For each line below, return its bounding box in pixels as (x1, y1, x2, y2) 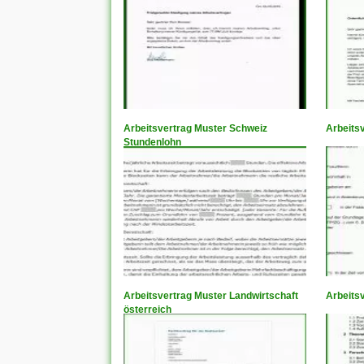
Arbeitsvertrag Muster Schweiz (123, 123, 267, 135)
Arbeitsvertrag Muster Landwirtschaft (123, 290, 298, 302)
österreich (123, 304, 171, 316)
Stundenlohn (123, 136, 181, 149)
